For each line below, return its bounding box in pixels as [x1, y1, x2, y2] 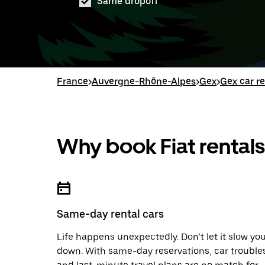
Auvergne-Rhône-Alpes [92, 76, 196, 87]
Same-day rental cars [57, 208, 164, 220]
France [57, 76, 88, 87]
